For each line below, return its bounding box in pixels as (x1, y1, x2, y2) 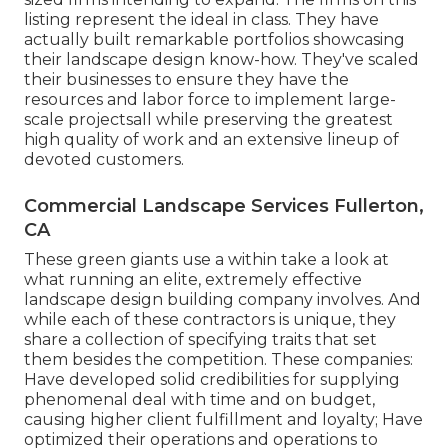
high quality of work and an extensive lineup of (24, 130, 399, 150)
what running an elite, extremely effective (24, 270, 362, 290)
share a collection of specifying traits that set (24, 330, 377, 350)
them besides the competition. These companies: (24, 350, 413, 370)
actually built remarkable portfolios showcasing (24, 30, 405, 50)
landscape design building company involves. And (24, 290, 421, 310)
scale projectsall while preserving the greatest (24, 110, 393, 130)
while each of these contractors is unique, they (24, 310, 396, 330)
